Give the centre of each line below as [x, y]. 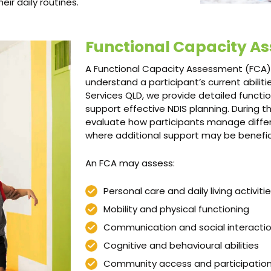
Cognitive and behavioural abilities [181, 245]
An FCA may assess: [130, 163]
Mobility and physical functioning [176, 209]
